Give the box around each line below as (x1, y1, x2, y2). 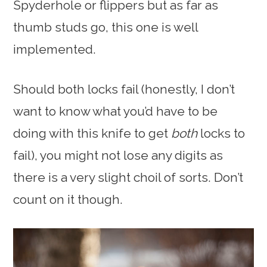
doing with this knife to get (13, 125, 172, 141)
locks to (197, 125, 246, 141)
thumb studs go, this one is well (13, 19, 198, 35)
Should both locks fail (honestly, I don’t (13, 81, 235, 97)
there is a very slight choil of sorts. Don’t (13, 169, 244, 185)
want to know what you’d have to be (13, 103, 218, 119)
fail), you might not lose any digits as (13, 147, 223, 163)
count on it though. (13, 191, 123, 207)
